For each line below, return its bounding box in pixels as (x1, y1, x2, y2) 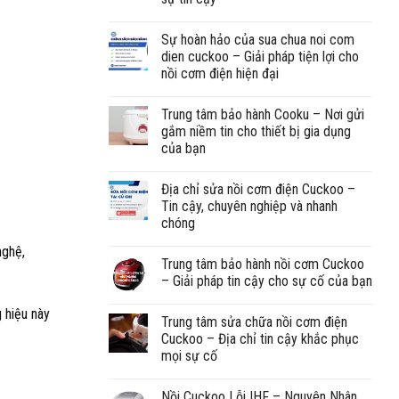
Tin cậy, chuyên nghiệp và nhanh (161, 197, 338, 215)
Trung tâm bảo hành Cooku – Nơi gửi (161, 105, 364, 123)
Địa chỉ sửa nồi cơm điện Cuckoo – (161, 180, 355, 198)
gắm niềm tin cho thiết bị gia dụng (161, 122, 351, 140)
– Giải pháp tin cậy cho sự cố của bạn (161, 272, 372, 289)
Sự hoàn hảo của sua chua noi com (161, 30, 354, 48)
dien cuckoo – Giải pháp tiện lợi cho (161, 47, 359, 65)
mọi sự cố (161, 346, 217, 364)
